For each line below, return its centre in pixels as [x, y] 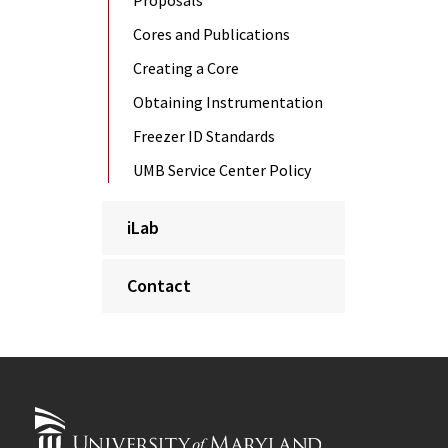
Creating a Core [186, 68]
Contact [159, 286]
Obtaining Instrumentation [228, 102]
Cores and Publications [211, 34]
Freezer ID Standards [204, 136]
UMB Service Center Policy [222, 170]
